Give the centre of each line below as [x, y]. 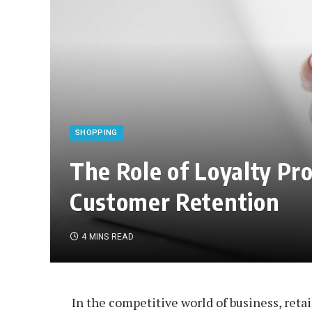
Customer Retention [175, 201]
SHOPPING [96, 133]
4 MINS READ [108, 237]
